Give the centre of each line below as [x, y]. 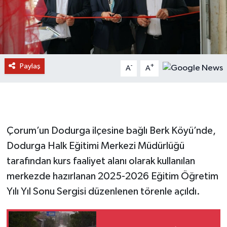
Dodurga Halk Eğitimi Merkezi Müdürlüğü [95, 146]
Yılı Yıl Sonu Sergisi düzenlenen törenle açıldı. [103, 191]
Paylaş [30, 66]
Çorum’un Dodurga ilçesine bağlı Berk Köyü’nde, [111, 130]
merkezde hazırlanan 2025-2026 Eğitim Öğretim [112, 176]
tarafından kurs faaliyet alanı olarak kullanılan [101, 161]
